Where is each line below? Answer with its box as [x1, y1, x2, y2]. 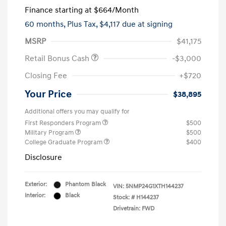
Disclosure [25, 152, 62, 163]
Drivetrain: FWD [113, 205, 154, 213]
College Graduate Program [25, 138, 104, 147]
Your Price [25, 88, 72, 101]
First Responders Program [25, 119, 102, 128]
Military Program [25, 129, 75, 137]
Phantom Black [65, 181, 106, 189]
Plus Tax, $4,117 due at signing [67, 19, 173, 30]
